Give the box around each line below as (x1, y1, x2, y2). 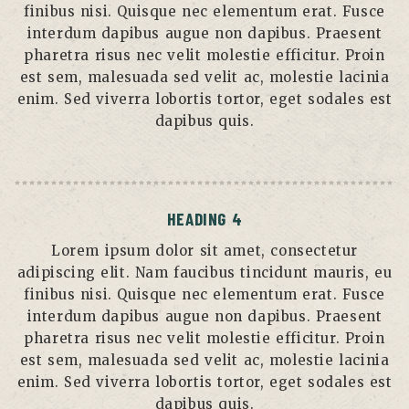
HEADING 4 (166, 208, 243, 230)
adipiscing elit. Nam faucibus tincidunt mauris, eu (16, 263, 393, 281)
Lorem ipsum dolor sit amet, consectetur (51, 241, 358, 259)
